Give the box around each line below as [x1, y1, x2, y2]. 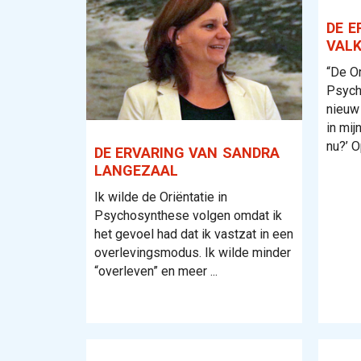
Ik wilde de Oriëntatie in [94, 189, 227, 205]
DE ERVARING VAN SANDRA [94, 144, 280, 162]
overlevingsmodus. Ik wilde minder [94, 245, 291, 261]
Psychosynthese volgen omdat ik [94, 208, 282, 224]
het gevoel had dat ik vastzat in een [94, 226, 293, 243]
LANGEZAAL [94, 162, 178, 180]
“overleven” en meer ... [94, 263, 218, 280]
